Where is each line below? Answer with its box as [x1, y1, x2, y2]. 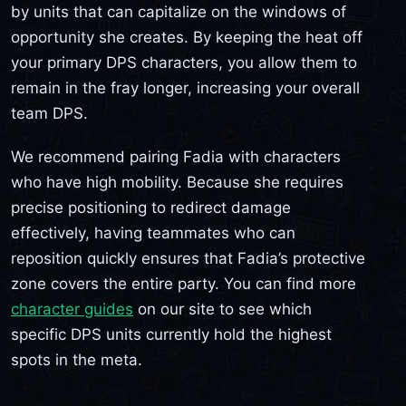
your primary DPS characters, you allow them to [11, 53, 357, 72]
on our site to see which [133, 299, 312, 318]
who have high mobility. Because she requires [11, 172, 343, 191]
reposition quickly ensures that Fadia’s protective [11, 248, 365, 267]
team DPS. [11, 104, 88, 123]
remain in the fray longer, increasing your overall [11, 79, 360, 98]
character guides [11, 299, 133, 318]
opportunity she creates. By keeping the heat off [11, 28, 362, 47]
